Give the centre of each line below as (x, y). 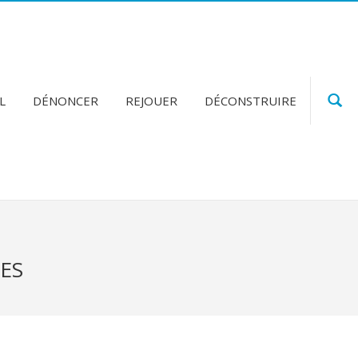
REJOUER (151, 101)
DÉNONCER (66, 101)
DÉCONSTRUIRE (251, 101)
